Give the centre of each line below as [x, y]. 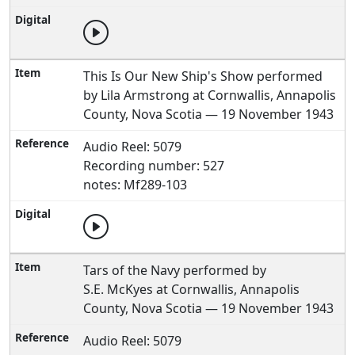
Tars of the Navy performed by [175, 270]
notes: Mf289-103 [136, 185]
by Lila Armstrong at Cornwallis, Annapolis [210, 95]
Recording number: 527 [154, 166]
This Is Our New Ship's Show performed [203, 76]
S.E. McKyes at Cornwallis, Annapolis [192, 289]
